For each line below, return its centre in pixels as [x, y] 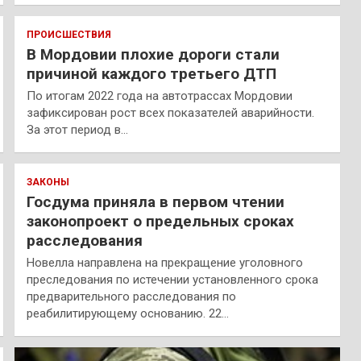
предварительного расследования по [131, 297]
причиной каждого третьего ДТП [151, 74]
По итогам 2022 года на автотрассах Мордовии [159, 96]
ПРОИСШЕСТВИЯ [68, 35]
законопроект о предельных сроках [160, 222]
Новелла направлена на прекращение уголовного [164, 263]
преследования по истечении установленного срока [172, 280]
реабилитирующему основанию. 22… [127, 314]
